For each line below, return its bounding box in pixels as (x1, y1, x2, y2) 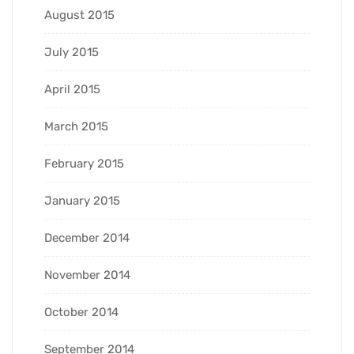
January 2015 (44, 193, 120, 208)
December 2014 (44, 230, 130, 245)
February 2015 (44, 156, 124, 171)
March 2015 (44, 119, 108, 134)
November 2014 (44, 267, 130, 282)
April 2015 (44, 81, 100, 96)
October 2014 (44, 304, 119, 319)
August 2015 (44, 7, 115, 22)
